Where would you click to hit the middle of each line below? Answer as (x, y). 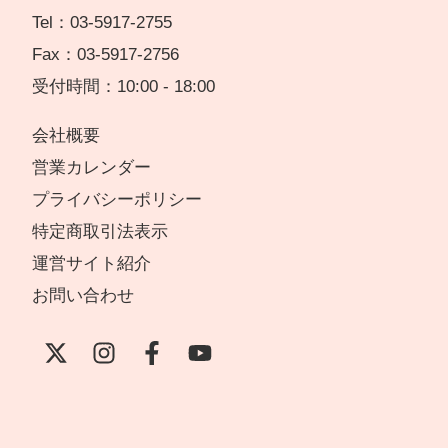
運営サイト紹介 (91, 264)
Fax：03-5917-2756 (105, 55)
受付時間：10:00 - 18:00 (123, 87)
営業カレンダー (91, 168)
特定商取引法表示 (100, 232)
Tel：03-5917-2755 (102, 23)
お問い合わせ (83, 296)
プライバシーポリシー (117, 200)
